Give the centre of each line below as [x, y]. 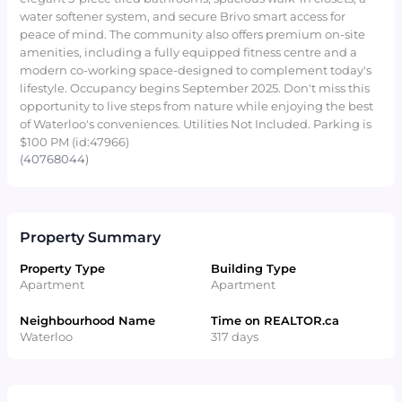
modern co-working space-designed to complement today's [196, 70]
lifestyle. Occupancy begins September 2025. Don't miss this [195, 88]
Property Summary [91, 236]
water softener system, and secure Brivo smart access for [183, 16]
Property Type [63, 269]
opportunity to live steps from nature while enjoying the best [197, 106]
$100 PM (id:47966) [75, 142]
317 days [234, 337]
